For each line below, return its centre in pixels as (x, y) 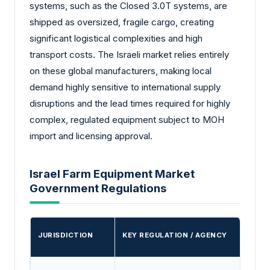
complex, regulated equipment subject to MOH (127, 120)
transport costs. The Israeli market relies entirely (129, 55)
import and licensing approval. (91, 136)
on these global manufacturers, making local (121, 71)
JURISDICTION (65, 235)
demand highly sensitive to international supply (125, 87)
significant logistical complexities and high (116, 39)
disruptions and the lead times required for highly (130, 104)
